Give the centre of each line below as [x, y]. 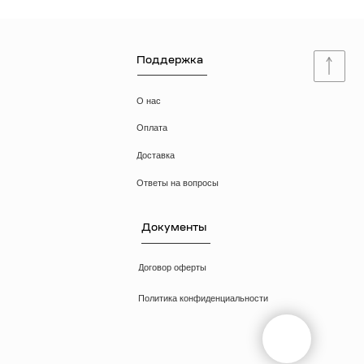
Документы [77, 86]
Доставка [61, 22]
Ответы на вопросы [81, 46]
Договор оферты [76, 121]
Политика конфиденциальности [103, 149]
